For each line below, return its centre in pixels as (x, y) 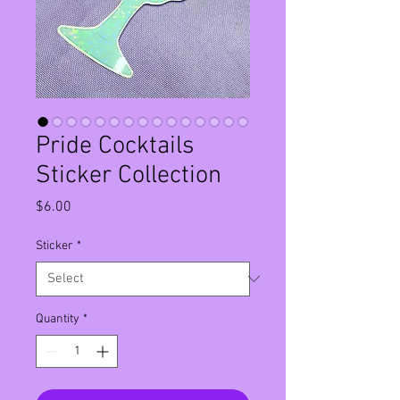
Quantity (58, 319)
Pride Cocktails (115, 146)
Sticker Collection (129, 175)
